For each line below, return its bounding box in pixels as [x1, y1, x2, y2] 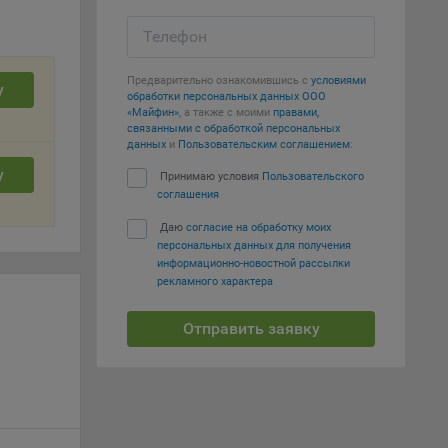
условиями [311, 74, 366, 87]
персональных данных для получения [157, 239, 351, 252]
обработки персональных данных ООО [127, 90, 326, 103]
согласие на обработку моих [186, 221, 331, 234]
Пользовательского [262, 170, 364, 183]
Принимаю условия [157, 170, 262, 183]
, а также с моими [179, 106, 273, 119]
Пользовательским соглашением [178, 138, 350, 151]
